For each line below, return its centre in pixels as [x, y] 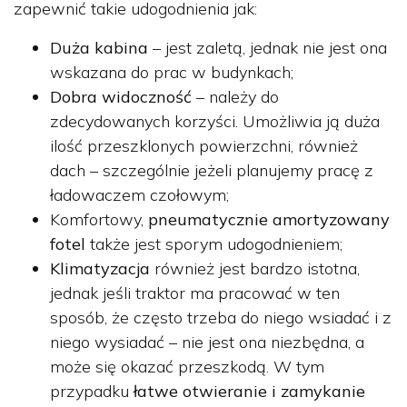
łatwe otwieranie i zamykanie [249, 391]
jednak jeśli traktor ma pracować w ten [195, 293]
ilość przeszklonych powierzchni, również [204, 145]
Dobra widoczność [121, 96]
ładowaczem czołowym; [139, 194]
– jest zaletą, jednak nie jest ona [268, 47]
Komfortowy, [99, 219]
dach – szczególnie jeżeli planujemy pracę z [212, 170]
